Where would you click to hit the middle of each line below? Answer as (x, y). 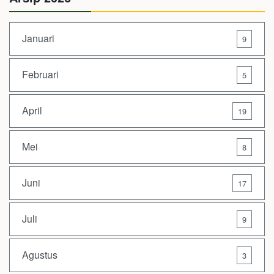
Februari (40, 74)
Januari (38, 38)
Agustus (40, 255)
